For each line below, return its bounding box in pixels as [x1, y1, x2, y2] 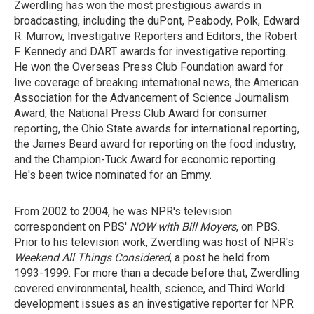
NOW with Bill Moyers [130, 220, 236, 233]
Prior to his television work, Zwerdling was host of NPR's [14, 235, 294, 249]
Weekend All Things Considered [14, 251, 170, 264]
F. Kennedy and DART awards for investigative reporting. [14, 45, 287, 58]
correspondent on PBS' [14, 220, 130, 233]
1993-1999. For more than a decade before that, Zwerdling [14, 266, 299, 280]
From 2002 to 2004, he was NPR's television [14, 205, 232, 218]
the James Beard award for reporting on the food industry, [14, 137, 296, 151]
